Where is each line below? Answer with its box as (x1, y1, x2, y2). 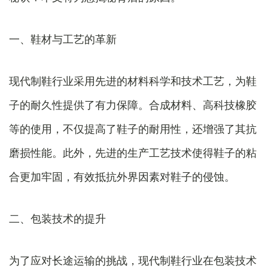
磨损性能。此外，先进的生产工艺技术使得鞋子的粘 (9, 145, 257, 160)
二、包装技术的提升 (9, 211, 106, 226)
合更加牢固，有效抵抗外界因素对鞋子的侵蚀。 (9, 169, 235, 184)
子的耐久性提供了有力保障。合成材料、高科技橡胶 (9, 98, 257, 112)
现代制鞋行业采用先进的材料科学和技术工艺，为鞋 (9, 74, 257, 88)
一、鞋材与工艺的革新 (9, 32, 117, 46)
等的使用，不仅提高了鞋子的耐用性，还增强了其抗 (9, 121, 257, 136)
